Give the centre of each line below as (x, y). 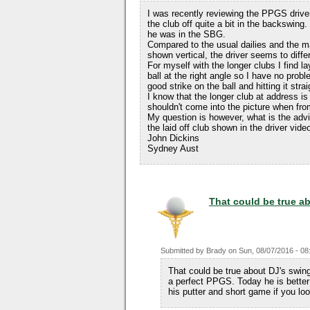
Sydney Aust (173, 148)
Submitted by (183, 250)
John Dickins (173, 138)
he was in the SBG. (186, 34)
